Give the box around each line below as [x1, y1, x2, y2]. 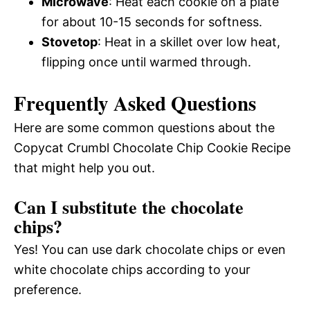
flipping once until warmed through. [42, 55, 251, 70]
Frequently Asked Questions [14, 89, 256, 118]
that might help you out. [14, 161, 155, 176]
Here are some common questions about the [14, 120, 275, 136]
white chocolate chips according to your [14, 262, 250, 277]
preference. [14, 282, 82, 298]
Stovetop [42, 35, 98, 50]
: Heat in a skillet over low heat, [98, 35, 280, 50]
